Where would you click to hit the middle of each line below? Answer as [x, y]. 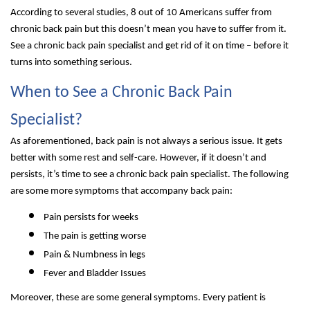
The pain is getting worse [95, 236]
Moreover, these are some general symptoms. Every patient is [138, 298]
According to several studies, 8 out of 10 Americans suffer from [141, 12]
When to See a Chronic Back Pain [121, 93]
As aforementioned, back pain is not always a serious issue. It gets [146, 142]
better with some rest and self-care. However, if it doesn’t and [138, 158]
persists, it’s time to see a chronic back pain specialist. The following [149, 175]
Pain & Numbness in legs [94, 255]
